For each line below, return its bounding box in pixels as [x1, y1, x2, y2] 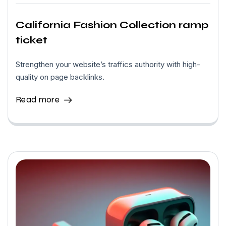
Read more [16, 94, 60, 105]
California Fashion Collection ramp [16, 19, 208, 31]
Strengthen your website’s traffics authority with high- [16, 60, 200, 69]
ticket [16, 34, 47, 46]
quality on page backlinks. [16, 72, 104, 82]
